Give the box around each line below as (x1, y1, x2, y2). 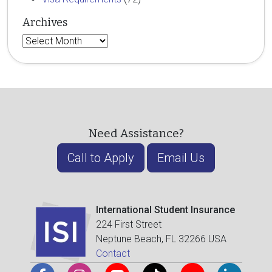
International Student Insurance (95, 204, 235, 216)
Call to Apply (67, 151, 134, 165)
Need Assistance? (88, 127, 184, 140)
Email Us (157, 151, 205, 165)
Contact (95, 248, 130, 259)
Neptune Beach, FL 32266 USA (95, 233, 226, 245)
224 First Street (95, 219, 161, 230)
